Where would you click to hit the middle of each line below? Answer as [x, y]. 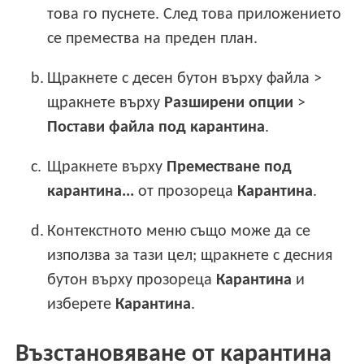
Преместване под [230, 167]
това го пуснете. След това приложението [195, 14]
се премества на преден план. [153, 39]
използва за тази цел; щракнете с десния [190, 256]
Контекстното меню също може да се [179, 231]
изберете [82, 304]
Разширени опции [229, 103]
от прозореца [186, 191]
